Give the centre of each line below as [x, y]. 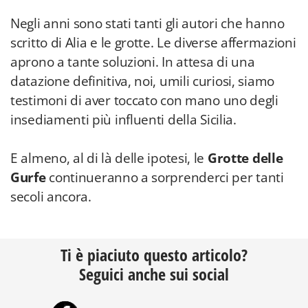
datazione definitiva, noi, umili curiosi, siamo [142, 81]
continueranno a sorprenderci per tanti [165, 177]
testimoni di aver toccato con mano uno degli [144, 100]
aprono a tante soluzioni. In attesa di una [133, 62]
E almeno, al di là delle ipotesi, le [109, 158]
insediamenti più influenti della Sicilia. [123, 120]
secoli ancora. [51, 197]
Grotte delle [245, 158]
